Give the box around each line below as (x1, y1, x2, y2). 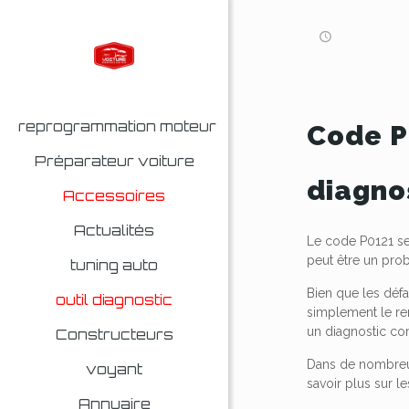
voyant (86, 361, 142, 378)
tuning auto (70, 257, 158, 274)
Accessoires (63, 187, 165, 204)
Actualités (74, 222, 154, 239)
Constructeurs (55, 326, 173, 343)
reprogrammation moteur (18, 118, 216, 135)
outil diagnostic (56, 291, 173, 309)
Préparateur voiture (34, 152, 194, 170)
